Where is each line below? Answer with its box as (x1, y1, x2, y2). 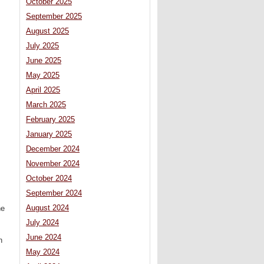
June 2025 (26, 57, 61, 65)
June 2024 (26, 233, 61, 242)
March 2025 (26, 101, 66, 110)
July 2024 (26, 219, 59, 227)
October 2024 (26, 174, 72, 183)
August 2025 (26, 27, 69, 36)
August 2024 (26, 204, 69, 213)
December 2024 (26, 145, 80, 154)
